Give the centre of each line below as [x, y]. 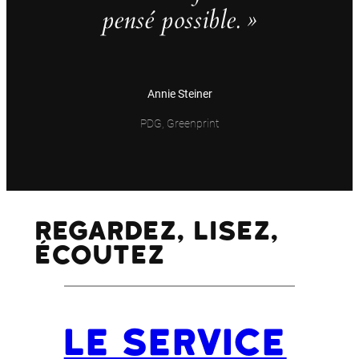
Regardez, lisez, [157, 231]
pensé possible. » [179, 20]
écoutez [100, 255]
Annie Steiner [179, 95]
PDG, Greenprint [179, 123]
